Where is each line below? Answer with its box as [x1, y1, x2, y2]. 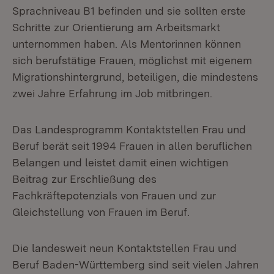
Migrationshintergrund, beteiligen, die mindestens [12, 70, 258, 83]
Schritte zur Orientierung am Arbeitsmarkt [12, 21, 220, 34]
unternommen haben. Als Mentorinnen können [12, 37, 241, 50]
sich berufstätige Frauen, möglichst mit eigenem [12, 54, 252, 67]
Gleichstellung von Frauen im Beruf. [12, 206, 190, 218]
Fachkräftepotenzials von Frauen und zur [12, 189, 216, 202]
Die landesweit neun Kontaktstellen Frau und [12, 242, 237, 254]
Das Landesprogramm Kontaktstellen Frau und [12, 123, 246, 136]
